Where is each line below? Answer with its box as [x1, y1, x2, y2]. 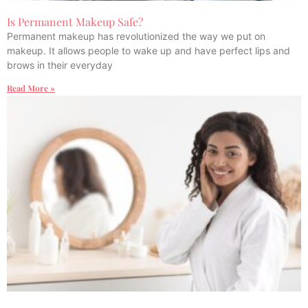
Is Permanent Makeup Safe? [7, 14, 143, 29]
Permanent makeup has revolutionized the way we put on [7, 30, 265, 42]
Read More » [7, 82, 55, 93]
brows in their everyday [7, 58, 113, 71]
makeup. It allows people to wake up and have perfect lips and [7, 44, 290, 56]
